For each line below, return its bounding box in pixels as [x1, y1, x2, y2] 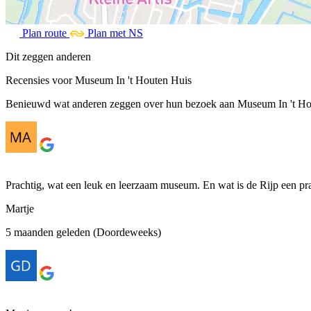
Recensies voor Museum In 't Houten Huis [6, 74, 192, 86]
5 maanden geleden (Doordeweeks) [6, 226, 161, 238]
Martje [6, 202, 34, 215]
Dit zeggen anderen [6, 50, 91, 62]
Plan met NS [87, 26, 143, 39]
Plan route [22, 26, 67, 39]
